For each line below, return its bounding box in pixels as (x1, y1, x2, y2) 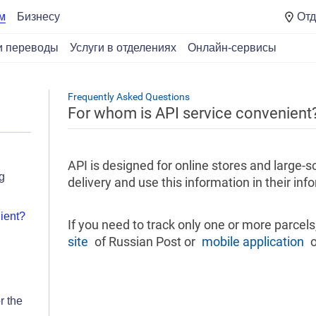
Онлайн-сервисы (188, 42, 276, 54)
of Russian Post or (88, 234, 202, 249)
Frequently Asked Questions (68, 91, 190, 102)
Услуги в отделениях (70, 42, 176, 54)
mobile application (202, 234, 304, 249)
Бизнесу (17, 11, 60, 23)
